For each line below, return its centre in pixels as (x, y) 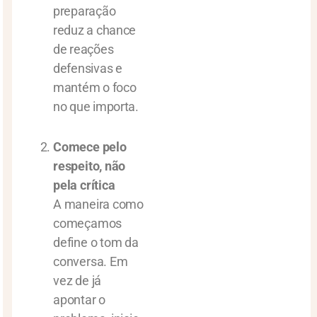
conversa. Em (91, 261)
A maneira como (99, 204)
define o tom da (96, 242)
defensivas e (88, 68)
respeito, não (90, 166)
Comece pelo (90, 147)
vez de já (77, 281)
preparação (85, 11)
